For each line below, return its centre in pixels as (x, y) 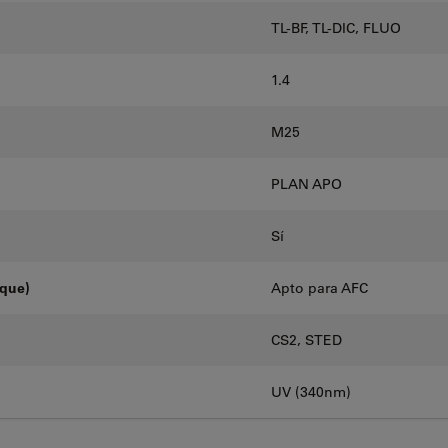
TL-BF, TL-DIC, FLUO (336, 28)
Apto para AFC (319, 288)
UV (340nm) (311, 392)
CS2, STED (306, 340)
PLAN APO (306, 184)
